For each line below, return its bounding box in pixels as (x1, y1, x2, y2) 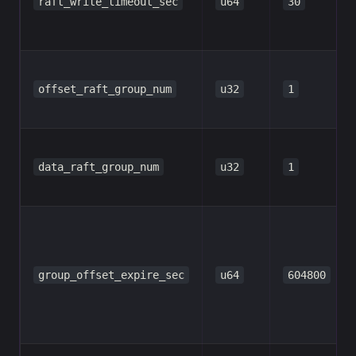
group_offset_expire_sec (38, 269, 184, 281)
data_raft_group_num (38, 161, 159, 173)
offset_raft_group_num (38, 83, 172, 95)
